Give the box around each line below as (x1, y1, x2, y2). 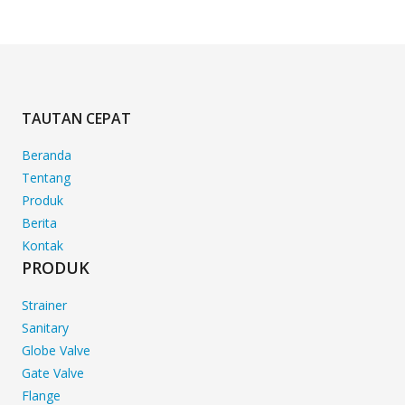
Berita (22, 213, 57, 231)
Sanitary (22, 319, 69, 337)
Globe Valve (22, 342, 90, 360)
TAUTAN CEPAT (22, 108, 131, 129)
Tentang (22, 169, 71, 187)
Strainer (22, 297, 67, 315)
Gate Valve (22, 363, 84, 381)
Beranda (22, 146, 71, 165)
